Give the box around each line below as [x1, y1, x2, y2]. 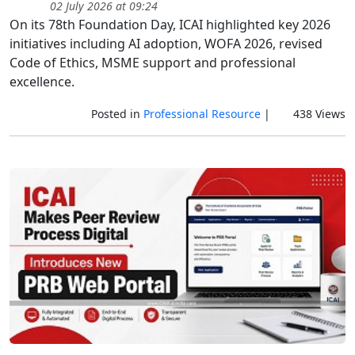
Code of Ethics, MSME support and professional [10, 54, 296, 72]
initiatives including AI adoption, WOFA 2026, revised [10, 35, 323, 53]
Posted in [90, 106, 143, 122]
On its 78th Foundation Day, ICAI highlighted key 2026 [10, 16, 330, 34]
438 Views [290, 106, 345, 122]
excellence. [10, 73, 74, 91]
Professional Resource [143, 106, 261, 122]
